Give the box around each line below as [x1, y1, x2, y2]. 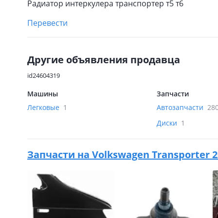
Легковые [27, 103, 61, 112]
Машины [27, 89, 58, 98]
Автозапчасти [157, 103, 206, 112]
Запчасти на [27, 148, 92, 161]
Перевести [27, 18, 68, 28]
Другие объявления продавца [27, 53, 180, 66]
